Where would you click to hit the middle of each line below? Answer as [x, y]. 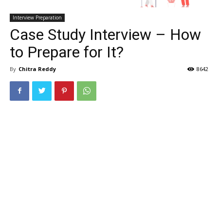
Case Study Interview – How [105, 34]
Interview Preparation [37, 17]
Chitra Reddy [37, 69]
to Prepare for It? [67, 52]
